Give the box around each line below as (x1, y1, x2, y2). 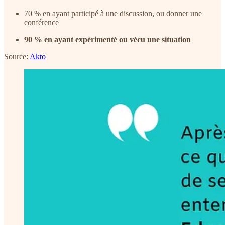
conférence (24, 18, 59, 27)
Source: (4, 52, 30, 61)
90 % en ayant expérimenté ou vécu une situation (24, 35, 191, 44)
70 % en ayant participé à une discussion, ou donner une (24, 9, 202, 18)
